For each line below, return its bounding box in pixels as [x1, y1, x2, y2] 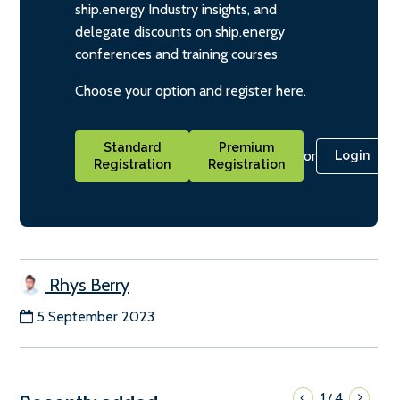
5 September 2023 [37, 308, 154, 325]
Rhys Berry [45, 274, 129, 296]
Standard [104, 139, 161, 154]
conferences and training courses [75, 45, 278, 62]
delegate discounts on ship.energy [75, 22, 285, 40]
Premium [219, 139, 274, 154]
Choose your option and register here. [75, 81, 306, 99]
